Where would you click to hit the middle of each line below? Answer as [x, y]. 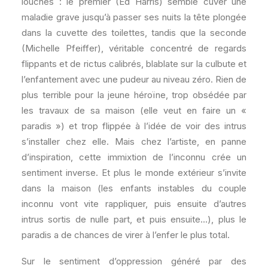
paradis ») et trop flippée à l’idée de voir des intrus [134, 126]
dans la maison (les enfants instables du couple [134, 188]
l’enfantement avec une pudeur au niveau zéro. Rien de [134, 80]
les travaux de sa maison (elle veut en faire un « [134, 111]
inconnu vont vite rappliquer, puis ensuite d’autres [134, 204]
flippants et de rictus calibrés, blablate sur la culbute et [134, 64]
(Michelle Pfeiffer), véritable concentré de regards [134, 48]
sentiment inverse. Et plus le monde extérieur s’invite [134, 173]
